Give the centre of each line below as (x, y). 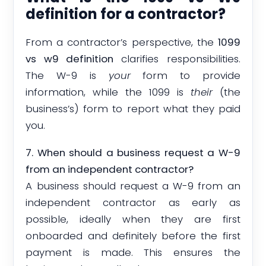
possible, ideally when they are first (133, 219)
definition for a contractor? (126, 14)
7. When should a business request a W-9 (133, 153)
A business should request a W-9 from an (133, 186)
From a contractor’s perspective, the (122, 42)
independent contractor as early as (133, 203)
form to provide (185, 75)
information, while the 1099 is (108, 92)
